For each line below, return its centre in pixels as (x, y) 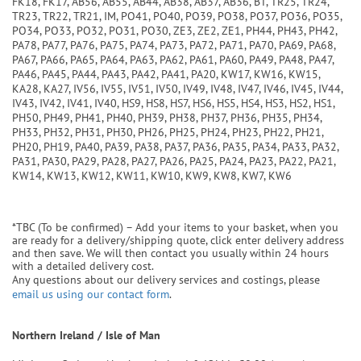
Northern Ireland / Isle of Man (86, 335)
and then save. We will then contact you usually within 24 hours (170, 253)
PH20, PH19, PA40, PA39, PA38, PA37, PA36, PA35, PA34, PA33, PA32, (175, 147)
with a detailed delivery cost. (83, 266)
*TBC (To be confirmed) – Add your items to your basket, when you (175, 227)
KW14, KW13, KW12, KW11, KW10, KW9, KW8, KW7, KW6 (152, 176)
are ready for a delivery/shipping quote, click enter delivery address (178, 240)
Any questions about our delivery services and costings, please (166, 280)
